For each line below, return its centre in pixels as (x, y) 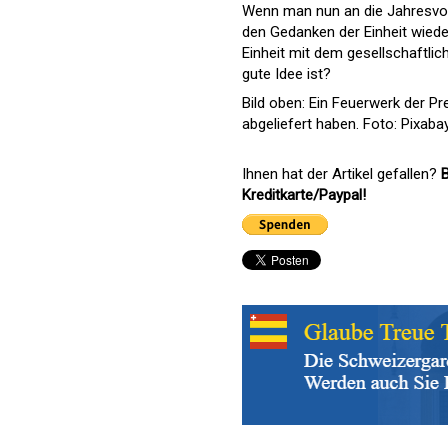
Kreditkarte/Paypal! (304, 195)
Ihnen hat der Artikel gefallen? (341, 174)
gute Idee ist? (286, 74)
